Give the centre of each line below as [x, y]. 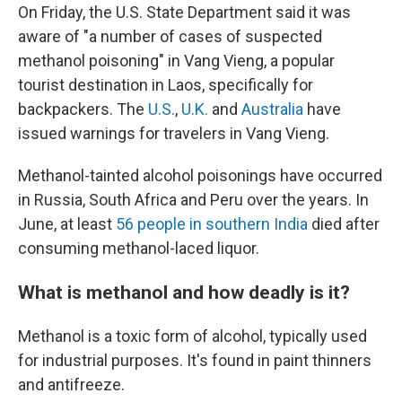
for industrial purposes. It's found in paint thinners [195, 360]
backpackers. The [83, 109]
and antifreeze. [71, 384]
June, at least [67, 223]
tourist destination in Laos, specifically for [166, 84]
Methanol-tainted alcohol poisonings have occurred [200, 175]
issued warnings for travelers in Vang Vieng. [174, 133]
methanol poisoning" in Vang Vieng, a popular [176, 60]
